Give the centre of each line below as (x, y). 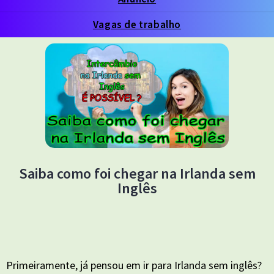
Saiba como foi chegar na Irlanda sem (137, 173)
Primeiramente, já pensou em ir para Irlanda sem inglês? (134, 265)
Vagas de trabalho (137, 24)
